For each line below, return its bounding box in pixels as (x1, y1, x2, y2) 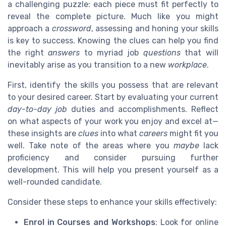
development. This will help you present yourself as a (8, 164, 218, 175)
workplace (168, 60, 207, 70)
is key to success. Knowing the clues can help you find (8, 35, 218, 45)
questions (143, 47, 181, 58)
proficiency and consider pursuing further (8, 152, 218, 162)
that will (180, 47, 218, 58)
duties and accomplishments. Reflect (67, 104, 218, 114)
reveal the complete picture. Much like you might (8, 11, 218, 21)
